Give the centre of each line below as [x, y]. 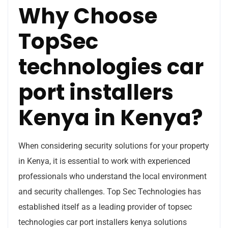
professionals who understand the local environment [112, 176]
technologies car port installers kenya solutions [103, 222]
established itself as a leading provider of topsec [105, 207]
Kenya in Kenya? [110, 118]
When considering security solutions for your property [114, 146]
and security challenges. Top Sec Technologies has [110, 191]
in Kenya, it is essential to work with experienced [104, 161]
